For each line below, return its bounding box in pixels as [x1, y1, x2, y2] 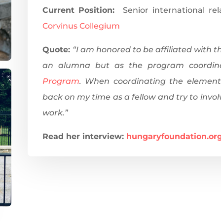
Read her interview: [42, 132, 126, 142]
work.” [42, 108, 68, 118]
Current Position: [42, 5, 119, 15]
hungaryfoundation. [126, 132, 209, 142]
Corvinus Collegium [42, 21, 120, 31]
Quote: [42, 45, 73, 55]
